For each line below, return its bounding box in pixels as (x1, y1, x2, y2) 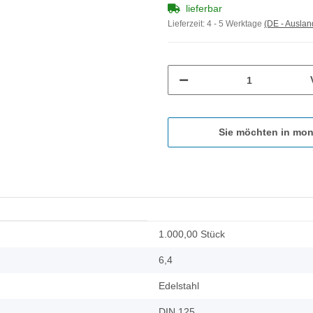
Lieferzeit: (168, 19, 207, 29)
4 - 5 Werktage (207, 19, 264, 29)
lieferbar (186, 3, 222, 15)
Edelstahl (159, 280, 199, 292)
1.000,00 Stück (159, 228, 225, 240)
